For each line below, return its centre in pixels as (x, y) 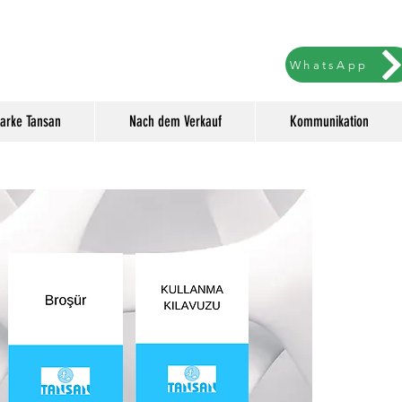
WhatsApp (329, 65)
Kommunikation (329, 121)
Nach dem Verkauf (175, 121)
